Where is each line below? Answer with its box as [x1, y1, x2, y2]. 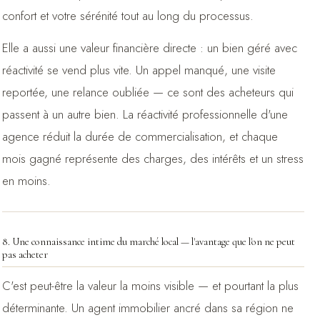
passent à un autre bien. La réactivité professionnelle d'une [1, 105, 288, 123]
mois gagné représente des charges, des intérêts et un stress [1, 149, 304, 167]
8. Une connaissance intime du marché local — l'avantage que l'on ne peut [1, 235, 295, 248]
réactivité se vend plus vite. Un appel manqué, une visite [1, 61, 276, 79]
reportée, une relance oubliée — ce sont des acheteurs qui [1, 83, 294, 101]
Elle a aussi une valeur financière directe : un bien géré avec [1, 39, 297, 56]
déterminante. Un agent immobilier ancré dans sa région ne [1, 299, 294, 316]
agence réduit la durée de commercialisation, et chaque [1, 127, 278, 145]
